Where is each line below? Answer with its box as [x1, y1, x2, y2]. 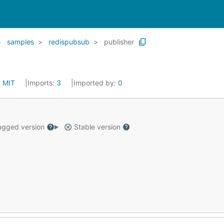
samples [7, 37, 34, 46]
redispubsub [48, 37, 89, 46]
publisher [104, 37, 134, 46]
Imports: [27, 78, 56, 87]
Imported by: [73, 78, 118, 87]
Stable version [71, 122, 122, 131]
